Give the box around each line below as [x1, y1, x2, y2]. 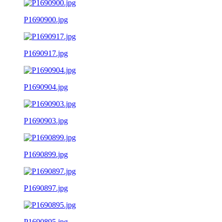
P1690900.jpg [24, 15, 68, 24]
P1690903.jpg [24, 116, 68, 125]
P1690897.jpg [24, 183, 68, 192]
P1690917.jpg [24, 49, 68, 57]
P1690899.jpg [24, 150, 68, 159]
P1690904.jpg [24, 82, 68, 91]
